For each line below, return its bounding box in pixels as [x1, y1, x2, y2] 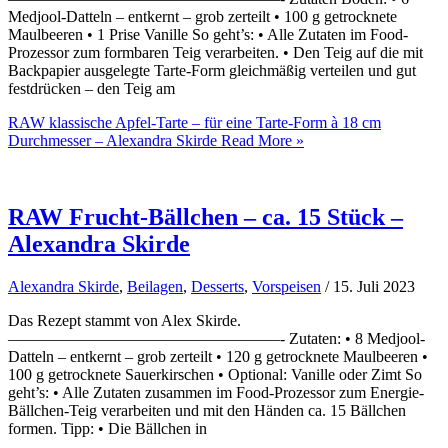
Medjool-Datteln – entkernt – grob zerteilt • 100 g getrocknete [8, 7, 397, 25]
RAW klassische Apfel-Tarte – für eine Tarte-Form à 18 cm [8, 113, 381, 131]
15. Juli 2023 [333, 277, 415, 295]
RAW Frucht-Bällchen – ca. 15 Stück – [8, 203, 403, 230]
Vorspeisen [252, 277, 321, 295]
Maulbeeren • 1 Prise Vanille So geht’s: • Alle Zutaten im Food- [8, 25, 408, 43]
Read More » [217, 131, 304, 149]
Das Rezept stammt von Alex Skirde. [8, 311, 241, 329]
